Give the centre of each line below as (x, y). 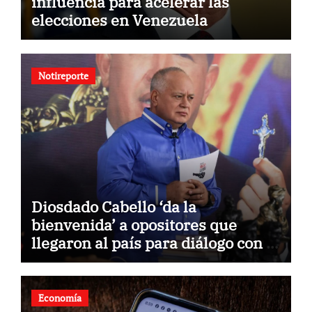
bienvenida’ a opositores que (134, 224)
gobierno (63, 260)
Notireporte (63, 75)
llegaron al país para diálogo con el (155, 242)
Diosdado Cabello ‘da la (114, 206)
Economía (60, 298)
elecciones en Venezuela (119, 20)
